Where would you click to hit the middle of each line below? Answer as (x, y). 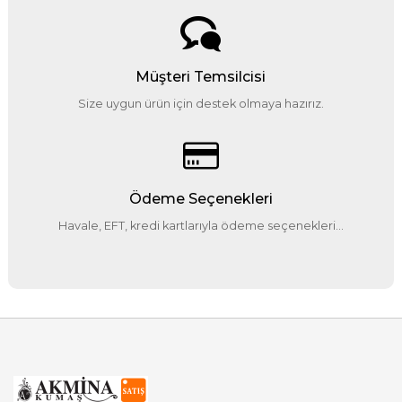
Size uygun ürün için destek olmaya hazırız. (201, 104)
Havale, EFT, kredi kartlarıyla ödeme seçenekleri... (201, 226)
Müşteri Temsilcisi (201, 77)
